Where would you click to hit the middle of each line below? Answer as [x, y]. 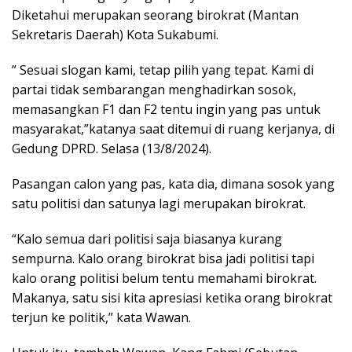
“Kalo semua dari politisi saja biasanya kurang [147, 238]
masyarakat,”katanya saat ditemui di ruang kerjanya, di [173, 128]
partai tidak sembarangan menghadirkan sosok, [154, 89]
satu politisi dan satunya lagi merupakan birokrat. [159, 203]
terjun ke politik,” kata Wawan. [101, 317]
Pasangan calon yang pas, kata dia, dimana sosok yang [173, 183]
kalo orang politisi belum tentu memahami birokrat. [164, 278]
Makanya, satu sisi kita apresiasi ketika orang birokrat [172, 297]
